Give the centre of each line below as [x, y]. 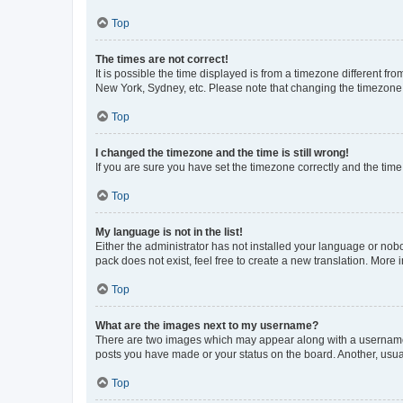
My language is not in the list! [169, 232]
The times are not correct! [162, 59]
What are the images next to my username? [207, 325]
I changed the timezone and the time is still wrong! [222, 152]
